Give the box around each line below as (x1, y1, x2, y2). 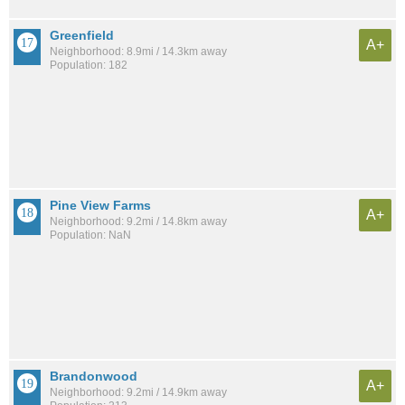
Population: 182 (50, 58, 127, 71)
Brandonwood (50, 368, 137, 383)
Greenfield (50, 27, 114, 42)
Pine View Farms (50, 198, 151, 213)
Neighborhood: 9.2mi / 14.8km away (50, 215, 227, 229)
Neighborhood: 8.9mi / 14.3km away (50, 44, 227, 58)
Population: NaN (50, 229, 131, 242)
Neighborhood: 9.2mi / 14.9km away (50, 385, 227, 399)
